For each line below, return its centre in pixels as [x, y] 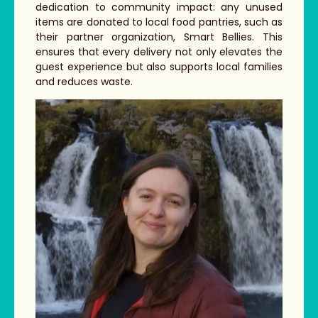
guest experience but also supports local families [159, 67]
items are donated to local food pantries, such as [159, 22]
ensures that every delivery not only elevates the [159, 52]
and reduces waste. [84, 82]
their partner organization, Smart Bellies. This [159, 37]
